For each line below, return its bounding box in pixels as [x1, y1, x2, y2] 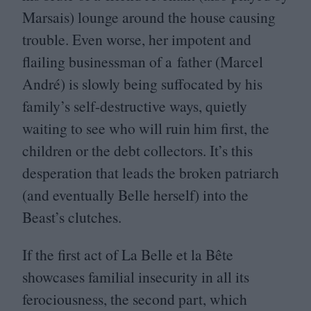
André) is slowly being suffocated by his [22, 74, 262, 94]
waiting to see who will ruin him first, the [22, 118, 269, 139]
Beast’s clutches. [22, 207, 121, 228]
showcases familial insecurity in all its [22, 266, 249, 287]
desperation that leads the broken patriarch [22, 162, 279, 183]
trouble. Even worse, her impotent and [22, 29, 251, 50]
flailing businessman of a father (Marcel [22, 51, 263, 72]
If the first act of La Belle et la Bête [22, 244, 233, 264]
